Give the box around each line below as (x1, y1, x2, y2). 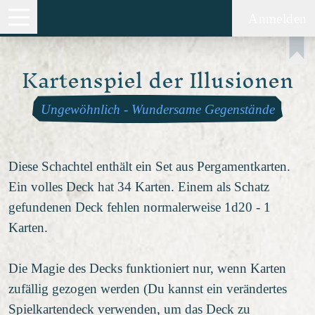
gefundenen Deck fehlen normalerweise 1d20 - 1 (8, 199, 271, 214)
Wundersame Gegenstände (131, 101, 275, 117)
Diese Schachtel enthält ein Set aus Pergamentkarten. (8, 158, 290, 174)
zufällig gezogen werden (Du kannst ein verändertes (8, 281, 287, 296)
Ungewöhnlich (40, 101, 120, 117)
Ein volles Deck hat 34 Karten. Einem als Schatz (8, 179, 269, 194)
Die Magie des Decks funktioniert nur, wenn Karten (8, 260, 286, 276)
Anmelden (248, 11, 307, 26)
